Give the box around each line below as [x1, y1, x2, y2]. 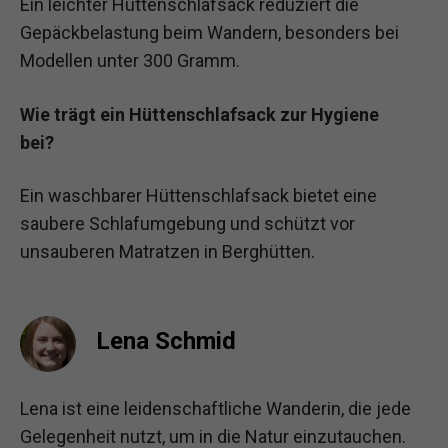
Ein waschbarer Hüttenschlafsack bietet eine [20, 184, 377, 206]
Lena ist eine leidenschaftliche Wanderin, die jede [20, 397, 411, 419]
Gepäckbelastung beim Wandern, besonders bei [20, 22, 399, 44]
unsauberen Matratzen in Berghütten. [20, 240, 315, 262]
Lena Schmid [96, 326, 236, 355]
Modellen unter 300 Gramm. [20, 50, 240, 72]
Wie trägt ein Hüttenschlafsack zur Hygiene [20, 103, 379, 125]
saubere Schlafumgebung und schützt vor [20, 212, 355, 234]
